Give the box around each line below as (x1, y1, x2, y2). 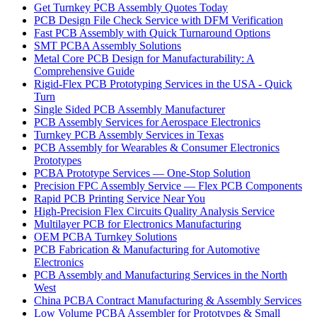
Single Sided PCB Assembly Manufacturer (34, 103, 225, 115)
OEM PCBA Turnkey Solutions (34, 231, 177, 243)
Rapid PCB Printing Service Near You (34, 192, 205, 204)
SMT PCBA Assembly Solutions (34, 40, 181, 52)
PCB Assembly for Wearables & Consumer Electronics (34, 142, 279, 154)
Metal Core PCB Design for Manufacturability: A (34, 52, 255, 64)
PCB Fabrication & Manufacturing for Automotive (34, 243, 260, 255)
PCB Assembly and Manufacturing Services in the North (34, 269, 287, 281)
